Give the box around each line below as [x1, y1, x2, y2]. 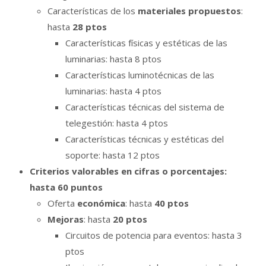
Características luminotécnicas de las [65, 69, 214, 81]
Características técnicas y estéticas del [65, 133, 224, 145]
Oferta [47, 197, 77, 210]
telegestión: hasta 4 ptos [65, 117, 168, 129]
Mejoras [47, 213, 84, 226]
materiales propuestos [138, 5, 241, 17]
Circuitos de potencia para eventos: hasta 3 [65, 229, 242, 242]
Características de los [47, 5, 138, 17]
